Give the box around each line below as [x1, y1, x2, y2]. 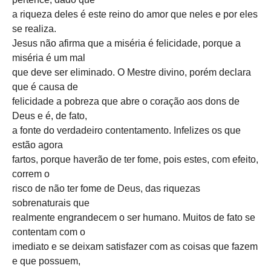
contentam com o [12, 226, 85, 237]
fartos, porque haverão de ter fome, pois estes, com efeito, [12, 154, 258, 165]
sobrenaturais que [12, 197, 90, 208]
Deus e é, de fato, [12, 110, 87, 121]
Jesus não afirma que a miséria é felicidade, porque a [12, 38, 241, 48]
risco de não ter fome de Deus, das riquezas [12, 183, 200, 194]
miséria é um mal [12, 52, 85, 63]
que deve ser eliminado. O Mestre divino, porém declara [12, 67, 251, 77]
